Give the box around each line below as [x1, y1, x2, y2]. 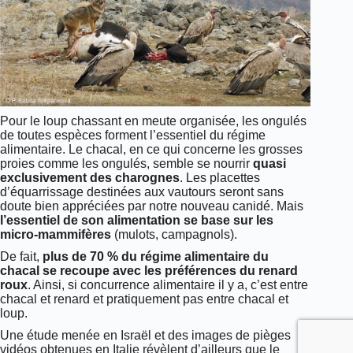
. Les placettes [180, 170, 260, 184]
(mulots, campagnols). [111, 227, 237, 241]
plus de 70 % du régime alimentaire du [43, 249, 269, 263]
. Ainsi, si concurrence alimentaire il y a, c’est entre [28, 277, 308, 292]
